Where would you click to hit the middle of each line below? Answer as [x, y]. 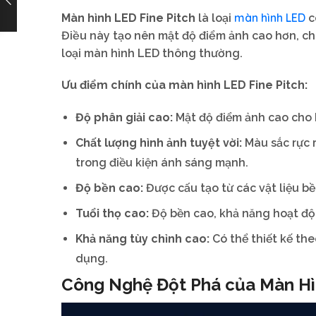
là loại [215, 18]
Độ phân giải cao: [124, 117]
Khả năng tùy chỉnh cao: [142, 238]
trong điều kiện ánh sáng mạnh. [162, 162]
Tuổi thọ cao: [112, 213]
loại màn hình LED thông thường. [152, 53]
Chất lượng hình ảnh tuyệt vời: [159, 142]
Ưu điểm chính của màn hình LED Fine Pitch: [184, 85]
